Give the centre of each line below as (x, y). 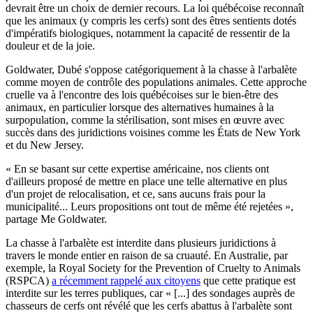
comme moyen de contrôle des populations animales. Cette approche (156, 82)
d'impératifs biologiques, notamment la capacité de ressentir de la (148, 33)
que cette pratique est (248, 280)
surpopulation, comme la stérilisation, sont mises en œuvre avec (145, 119)
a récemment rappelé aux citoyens (126, 280)
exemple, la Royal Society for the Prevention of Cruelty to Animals (153, 268)
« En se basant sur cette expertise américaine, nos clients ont (137, 168)
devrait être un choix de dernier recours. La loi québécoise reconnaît (155, 8)
